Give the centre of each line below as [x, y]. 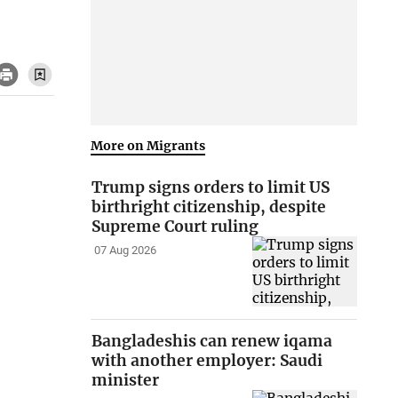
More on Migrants [148, 145]
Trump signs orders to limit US [211, 188]
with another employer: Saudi [207, 361]
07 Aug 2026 [125, 251]
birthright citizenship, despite [209, 207]
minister [126, 381]
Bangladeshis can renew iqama [212, 342]
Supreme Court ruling [175, 227]
